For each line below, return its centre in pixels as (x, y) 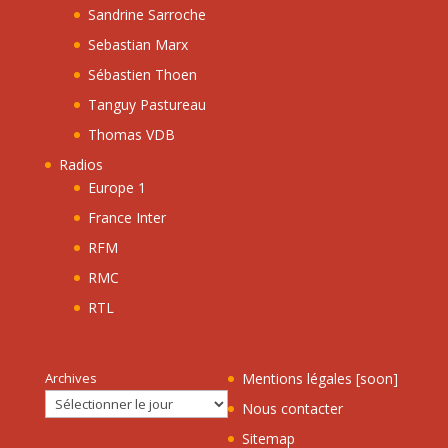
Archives (70, 377)
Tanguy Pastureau (146, 104)
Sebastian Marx (137, 44)
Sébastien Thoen (142, 74)
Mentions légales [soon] (319, 378)
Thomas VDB (131, 134)
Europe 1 (116, 187)
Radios (80, 164)
